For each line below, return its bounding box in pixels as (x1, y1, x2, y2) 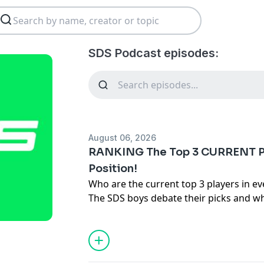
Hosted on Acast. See (88, 220, 185, 233)
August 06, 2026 (88, 133, 157, 143)
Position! (88, 162, 138, 175)
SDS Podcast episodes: (88, 46, 219, 60)
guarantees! (88, 206, 143, 219)
